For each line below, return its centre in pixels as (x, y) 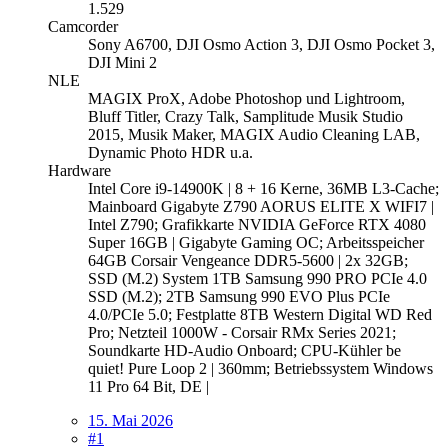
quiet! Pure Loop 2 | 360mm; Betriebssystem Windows (260, 368)
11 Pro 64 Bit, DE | (148, 386)
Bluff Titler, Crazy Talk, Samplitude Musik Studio (245, 116)
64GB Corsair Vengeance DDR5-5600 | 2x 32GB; (248, 260)
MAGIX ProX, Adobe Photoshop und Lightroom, (246, 98)
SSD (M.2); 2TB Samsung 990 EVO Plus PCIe (239, 296)
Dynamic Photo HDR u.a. (170, 152)
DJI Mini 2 (122, 62)
